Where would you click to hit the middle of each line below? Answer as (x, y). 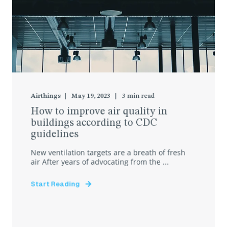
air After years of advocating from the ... (100, 162)
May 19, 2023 (91, 96)
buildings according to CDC (94, 123)
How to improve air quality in (99, 112)
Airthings (46, 96)
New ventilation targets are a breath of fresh (108, 153)
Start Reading (55, 184)
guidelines (54, 135)
